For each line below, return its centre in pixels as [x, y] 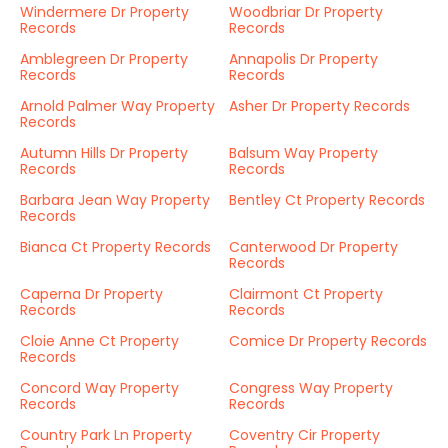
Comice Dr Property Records [328, 341]
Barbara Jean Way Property [115, 200]
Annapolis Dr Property [303, 59]
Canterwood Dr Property [313, 247]
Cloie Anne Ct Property [99, 341]
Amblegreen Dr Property [104, 59]
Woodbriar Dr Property [306, 12]
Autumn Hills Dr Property [104, 153]
